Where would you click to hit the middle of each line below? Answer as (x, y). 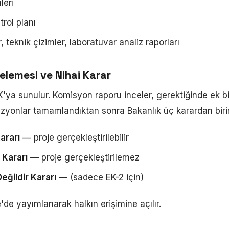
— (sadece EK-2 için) (100, 177)
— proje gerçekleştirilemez (84, 157)
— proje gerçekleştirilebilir (74, 138)
